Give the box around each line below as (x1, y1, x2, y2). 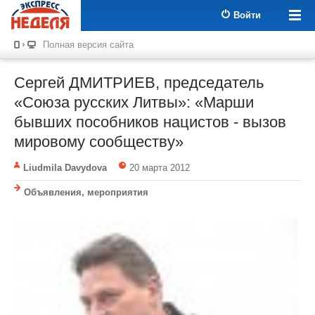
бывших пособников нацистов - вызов (14, 113, 286, 131)
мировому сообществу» (14, 133, 184, 150)
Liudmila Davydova (23, 162, 107, 173)
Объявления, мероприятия (24, 187, 148, 198)
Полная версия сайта (43, 39, 134, 50)
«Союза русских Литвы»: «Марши (14, 94, 254, 111)
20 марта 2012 (129, 162, 190, 173)
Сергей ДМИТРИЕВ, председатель (14, 74, 264, 91)
